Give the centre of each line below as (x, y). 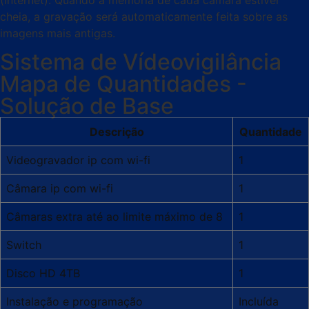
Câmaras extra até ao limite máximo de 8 (114, 217)
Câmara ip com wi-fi (60, 189)
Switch (24, 245)
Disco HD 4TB (43, 273)
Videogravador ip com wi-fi (78, 160)
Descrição (117, 132)
